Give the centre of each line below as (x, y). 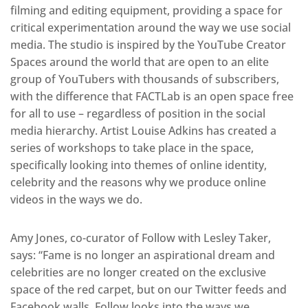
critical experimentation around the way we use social (151, 27)
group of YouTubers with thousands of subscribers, (145, 79)
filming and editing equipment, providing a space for (146, 10)
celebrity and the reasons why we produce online (138, 182)
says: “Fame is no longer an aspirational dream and (143, 255)
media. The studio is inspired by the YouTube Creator (148, 44)
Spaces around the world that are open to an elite (140, 62)
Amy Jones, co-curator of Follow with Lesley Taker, (141, 238)
